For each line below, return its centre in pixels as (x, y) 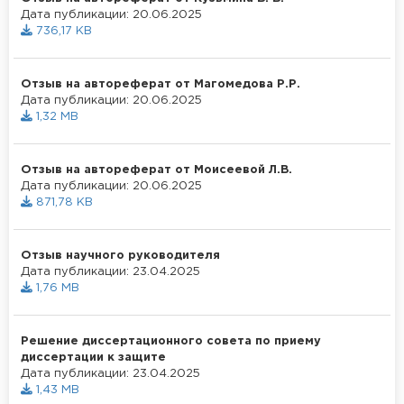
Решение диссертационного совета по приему (171, 341)
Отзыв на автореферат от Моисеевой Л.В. (156, 170)
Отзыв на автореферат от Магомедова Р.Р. (161, 84)
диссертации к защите (93, 357)
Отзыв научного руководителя (120, 255)
